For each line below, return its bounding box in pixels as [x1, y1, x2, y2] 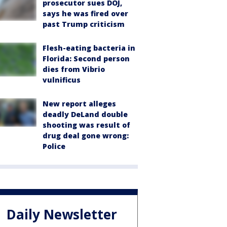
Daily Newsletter [7, 205, 117, 223]
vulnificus [43, 75, 81, 85]
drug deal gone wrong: [43, 131, 129, 141]
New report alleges [43, 99, 116, 109]
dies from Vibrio [43, 64, 105, 74]
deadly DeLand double [43, 109, 128, 120]
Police [43, 141, 65, 152]
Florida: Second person [43, 54, 130, 64]
